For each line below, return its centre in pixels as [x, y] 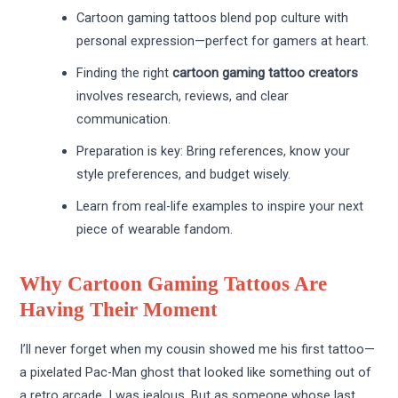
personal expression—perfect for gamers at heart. [223, 41]
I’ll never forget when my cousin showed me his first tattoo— [198, 350]
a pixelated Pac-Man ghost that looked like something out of [196, 373]
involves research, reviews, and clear [183, 96]
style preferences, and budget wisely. [184, 175]
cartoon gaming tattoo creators [266, 73]
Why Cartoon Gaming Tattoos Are [174, 284]
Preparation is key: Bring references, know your [214, 151]
